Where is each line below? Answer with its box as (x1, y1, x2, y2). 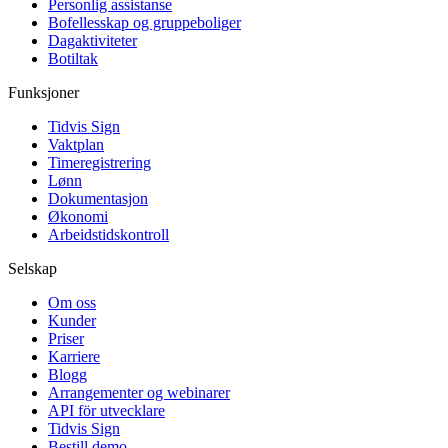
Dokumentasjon (48, 190, 148, 208)
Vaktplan (48, 136, 104, 154)
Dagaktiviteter (48, 32, 137, 50)
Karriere (48, 348, 100, 366)
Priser (48, 330, 84, 348)
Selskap (8, 260, 57, 278)
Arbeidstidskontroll (48, 226, 169, 244)
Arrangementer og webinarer (48, 384, 230, 402)
